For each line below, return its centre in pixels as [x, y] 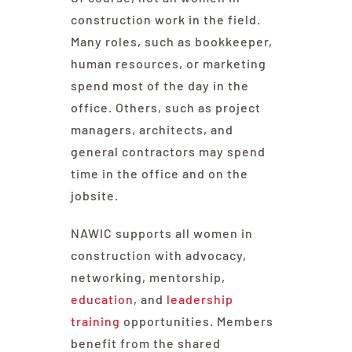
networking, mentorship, [148, 277]
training [95, 321]
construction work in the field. [165, 20]
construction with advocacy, [158, 255]
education [102, 299]
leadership [200, 299]
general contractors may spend [168, 152]
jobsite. [94, 196]
